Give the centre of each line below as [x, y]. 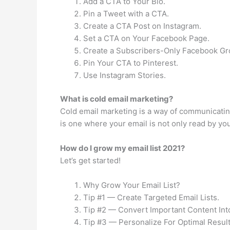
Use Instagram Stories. [124, 75]
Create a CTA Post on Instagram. [142, 26]
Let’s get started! [90, 160]
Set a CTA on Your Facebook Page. [146, 38]
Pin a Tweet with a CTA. [126, 13]
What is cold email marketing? [117, 99]
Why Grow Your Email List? [132, 185]
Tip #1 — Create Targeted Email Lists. [151, 197]
